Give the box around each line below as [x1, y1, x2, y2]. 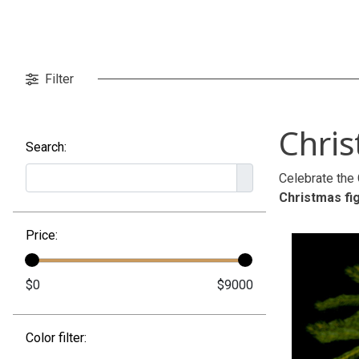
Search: [26, 139, 67, 155]
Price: [26, 227, 58, 243]
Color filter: [26, 329, 87, 345]
